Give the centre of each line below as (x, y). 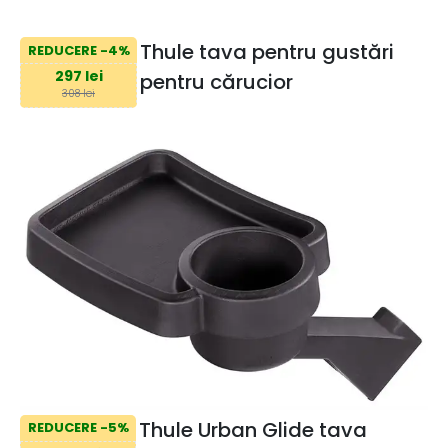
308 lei (78, 93)
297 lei (78, 76)
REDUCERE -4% (78, 50)
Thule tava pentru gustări (266, 52)
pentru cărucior (216, 82)
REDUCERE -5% (78, 428)
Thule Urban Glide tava (252, 429)
